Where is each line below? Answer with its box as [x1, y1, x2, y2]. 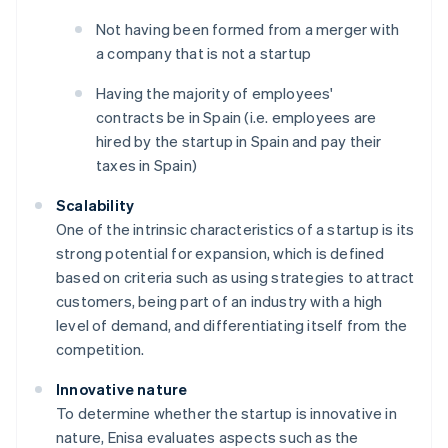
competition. [56, 339, 145, 360]
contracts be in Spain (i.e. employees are [96, 107, 377, 128]
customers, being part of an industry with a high [56, 291, 383, 312]
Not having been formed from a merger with [96, 19, 400, 40]
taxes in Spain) [96, 155, 197, 176]
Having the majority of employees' [96, 83, 334, 104]
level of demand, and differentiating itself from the [56, 315, 408, 336]
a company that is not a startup [96, 43, 312, 64]
